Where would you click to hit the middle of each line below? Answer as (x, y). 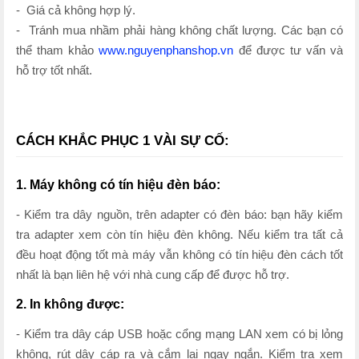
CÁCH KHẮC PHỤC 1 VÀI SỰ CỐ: (123, 140)
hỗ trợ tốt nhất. (54, 70)
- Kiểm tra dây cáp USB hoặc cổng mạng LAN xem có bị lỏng (179, 333)
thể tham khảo (58, 50)
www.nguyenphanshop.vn (166, 50)
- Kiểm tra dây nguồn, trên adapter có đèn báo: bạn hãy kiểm (179, 214)
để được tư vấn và (288, 50)
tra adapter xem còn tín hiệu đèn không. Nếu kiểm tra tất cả (179, 234)
